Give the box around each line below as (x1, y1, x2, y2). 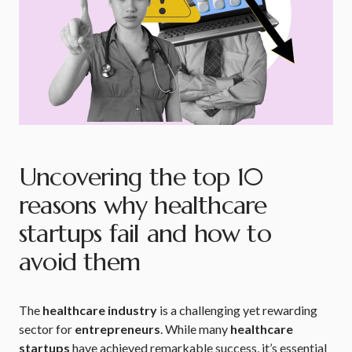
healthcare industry (40, 302, 157, 317)
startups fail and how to (19, 218, 271, 249)
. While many (160, 321, 230, 336)
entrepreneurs (75, 321, 160, 336)
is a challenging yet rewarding (157, 302, 317, 317)
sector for (19, 321, 75, 336)
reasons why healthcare (19, 189, 267, 221)
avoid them (19, 246, 140, 277)
